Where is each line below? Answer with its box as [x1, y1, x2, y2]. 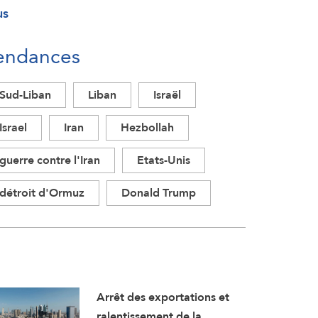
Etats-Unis [137, 150, 190, 170]
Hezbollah [121, 117, 174, 138]
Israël [153, 84, 181, 105]
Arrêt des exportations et [97, 287, 230, 307]
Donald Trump [121, 182, 196, 203]
